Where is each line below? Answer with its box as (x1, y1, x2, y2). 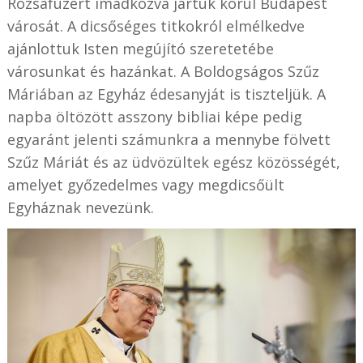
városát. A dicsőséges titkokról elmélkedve (6, 15, 305, 36)
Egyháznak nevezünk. (6, 197, 154, 217)
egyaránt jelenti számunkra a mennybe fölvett (6, 129, 331, 149)
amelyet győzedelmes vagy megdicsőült (6, 174, 284, 194)
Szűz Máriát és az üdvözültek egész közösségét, (6, 152, 340, 172)
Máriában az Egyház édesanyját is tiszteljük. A (6, 83, 326, 104)
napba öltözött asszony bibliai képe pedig (6, 106, 302, 126)
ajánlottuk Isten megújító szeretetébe (6, 38, 274, 58)
